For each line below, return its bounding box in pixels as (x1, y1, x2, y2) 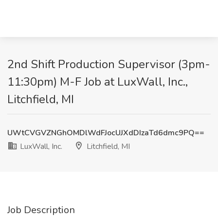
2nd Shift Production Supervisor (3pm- (7, 56, 210, 72)
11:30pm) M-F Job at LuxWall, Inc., (7, 74, 188, 90)
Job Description (7, 203, 75, 217)
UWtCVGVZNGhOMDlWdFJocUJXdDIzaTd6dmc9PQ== (7, 127, 204, 138)
